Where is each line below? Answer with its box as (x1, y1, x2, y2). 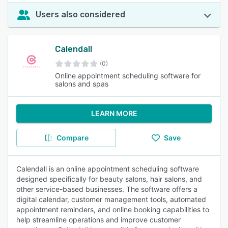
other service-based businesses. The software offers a (16, 185, 197, 193)
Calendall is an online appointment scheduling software (16, 164, 199, 173)
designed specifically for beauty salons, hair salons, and (16, 175, 202, 183)
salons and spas (55, 79, 108, 88)
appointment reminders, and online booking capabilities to (16, 205, 209, 214)
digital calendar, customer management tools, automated (16, 195, 206, 204)
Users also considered (36, 10, 125, 19)
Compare (56, 133, 89, 142)
